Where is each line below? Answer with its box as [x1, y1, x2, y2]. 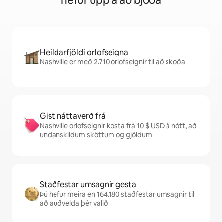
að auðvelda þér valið [40, 199, 108, 208]
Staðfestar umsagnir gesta [40, 179, 136, 190]
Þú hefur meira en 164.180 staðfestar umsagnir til [40, 190, 194, 199]
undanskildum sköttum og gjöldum [40, 130, 152, 139]
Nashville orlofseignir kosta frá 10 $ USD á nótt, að [40, 121, 197, 130]
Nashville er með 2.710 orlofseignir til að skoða [40, 57, 185, 66]
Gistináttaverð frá [40, 111, 106, 121]
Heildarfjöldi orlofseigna [40, 47, 128, 57]
